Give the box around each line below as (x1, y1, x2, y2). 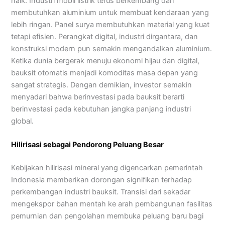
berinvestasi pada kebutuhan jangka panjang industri (11, 104, 191, 114)
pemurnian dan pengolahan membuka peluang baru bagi (11, 211, 204, 220)
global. (11, 116, 34, 126)
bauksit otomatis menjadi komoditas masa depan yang (11, 68, 198, 77)
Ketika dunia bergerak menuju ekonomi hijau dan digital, (11, 56, 200, 65)
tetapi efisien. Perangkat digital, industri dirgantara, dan (11, 32, 198, 41)
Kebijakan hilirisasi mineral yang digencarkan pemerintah (11, 163, 203, 172)
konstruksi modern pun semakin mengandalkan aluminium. (11, 44, 212, 53)
